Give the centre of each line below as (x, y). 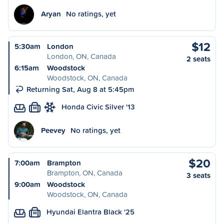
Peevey (53, 130)
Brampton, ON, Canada (85, 173)
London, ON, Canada (81, 56)
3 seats (198, 175)
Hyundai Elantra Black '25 (90, 212)
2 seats (198, 59)
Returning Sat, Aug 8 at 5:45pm (80, 89)
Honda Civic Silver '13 (98, 107)
